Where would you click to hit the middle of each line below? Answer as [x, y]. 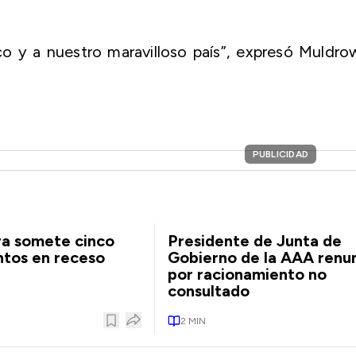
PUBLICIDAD [280, 154]
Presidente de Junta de [254, 241]
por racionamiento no [247, 274]
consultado [208, 291]
